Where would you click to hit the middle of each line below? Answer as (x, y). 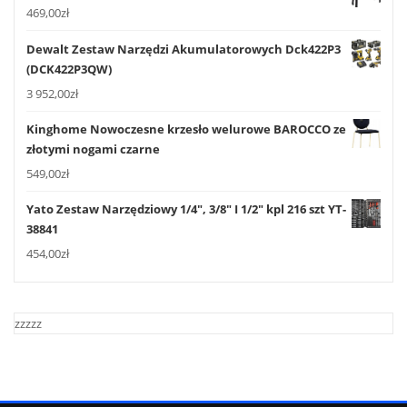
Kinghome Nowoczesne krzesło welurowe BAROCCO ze (186, 129)
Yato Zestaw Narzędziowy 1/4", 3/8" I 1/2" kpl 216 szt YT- (186, 209)
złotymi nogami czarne (93, 149)
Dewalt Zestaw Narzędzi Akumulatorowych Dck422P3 (184, 49)
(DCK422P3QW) (69, 69)
